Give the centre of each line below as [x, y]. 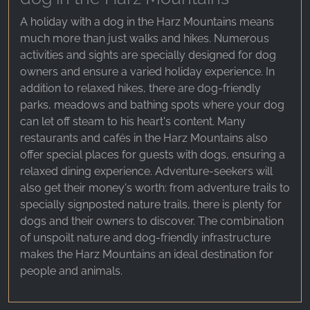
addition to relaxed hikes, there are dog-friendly [140, 89]
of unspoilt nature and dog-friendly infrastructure [145, 238]
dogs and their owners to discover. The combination [152, 221]
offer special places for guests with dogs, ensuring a [153, 155]
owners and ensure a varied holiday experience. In [147, 72]
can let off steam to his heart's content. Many [133, 122]
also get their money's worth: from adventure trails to [155, 188]
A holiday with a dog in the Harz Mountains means [147, 22]
